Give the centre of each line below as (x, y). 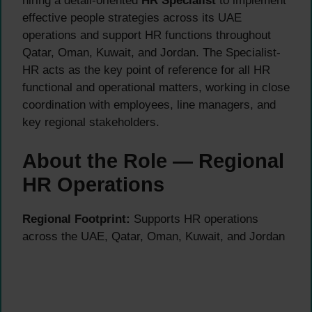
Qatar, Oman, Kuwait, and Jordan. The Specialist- (151, 53)
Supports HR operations (194, 219)
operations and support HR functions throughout (147, 36)
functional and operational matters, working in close (156, 88)
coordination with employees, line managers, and (149, 105)
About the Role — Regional (153, 161)
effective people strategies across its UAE (132, 18)
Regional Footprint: (76, 219)
